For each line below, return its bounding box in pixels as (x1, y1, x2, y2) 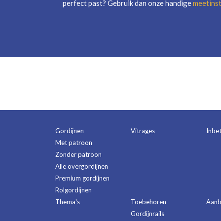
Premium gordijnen (55, 174, 110, 182)
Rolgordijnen (55, 186, 92, 194)
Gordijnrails (131, 210, 164, 218)
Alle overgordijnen (55, 162, 108, 170)
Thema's (55, 198, 80, 206)
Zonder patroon (55, 150, 102, 158)
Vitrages (131, 127, 155, 135)
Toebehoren (131, 198, 166, 206)
